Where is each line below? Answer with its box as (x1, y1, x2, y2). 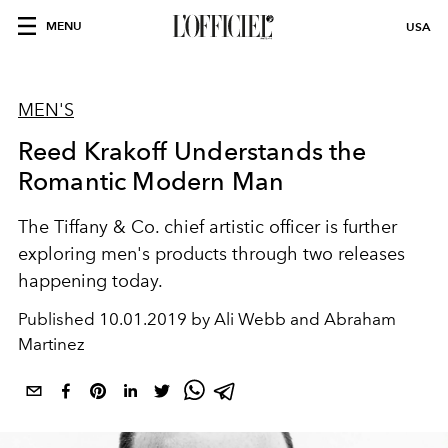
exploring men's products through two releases (18, 243, 405, 265)
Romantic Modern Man (18, 166, 285, 196)
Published (18, 309, 99, 329)
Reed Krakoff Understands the (18, 136, 367, 166)
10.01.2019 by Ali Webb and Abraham (99, 309, 396, 329)
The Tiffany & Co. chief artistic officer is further (18, 216, 397, 238)
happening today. (18, 270, 163, 292)
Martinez (18, 334, 85, 354)
